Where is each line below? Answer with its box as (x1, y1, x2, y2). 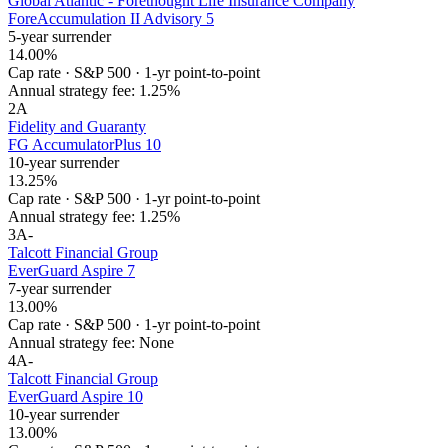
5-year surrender (8, 28, 111, 46)
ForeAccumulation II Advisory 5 (8, 10, 214, 28)
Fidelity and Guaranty (8, 118, 146, 136)
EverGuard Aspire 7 (8, 262, 135, 280)
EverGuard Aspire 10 (8, 388, 143, 406)
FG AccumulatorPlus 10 (8, 136, 161, 154)
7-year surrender (8, 280, 111, 298)
